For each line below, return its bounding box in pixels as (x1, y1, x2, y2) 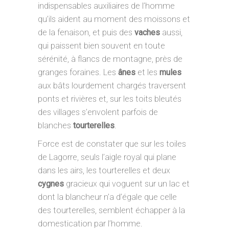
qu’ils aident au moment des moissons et (38, 14, 190, 24)
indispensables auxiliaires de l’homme (38, 1, 175, 11)
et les (135, 67, 159, 77)
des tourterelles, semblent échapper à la (38, 205, 185, 215)
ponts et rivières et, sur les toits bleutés (38, 94, 181, 104)
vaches (134, 28, 160, 37)
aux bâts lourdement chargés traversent (38, 81, 186, 90)
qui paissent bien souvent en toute (38, 41, 165, 51)
